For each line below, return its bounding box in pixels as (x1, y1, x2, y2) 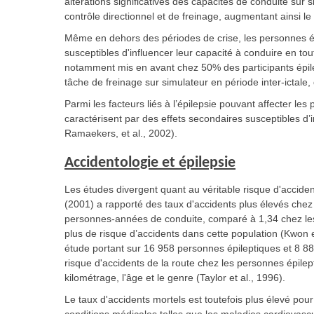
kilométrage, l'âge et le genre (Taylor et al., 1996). (64, 272, 285, 283)
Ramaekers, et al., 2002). (64, 128, 177, 139)
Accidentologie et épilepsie (64, 155, 235, 171)
